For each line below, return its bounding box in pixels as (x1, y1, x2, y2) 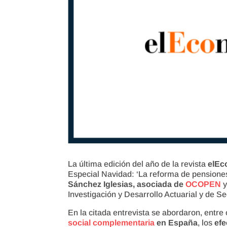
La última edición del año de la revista (68, 159, 208, 168)
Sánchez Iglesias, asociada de (68, 179, 186, 188)
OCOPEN (185, 179, 221, 188)
